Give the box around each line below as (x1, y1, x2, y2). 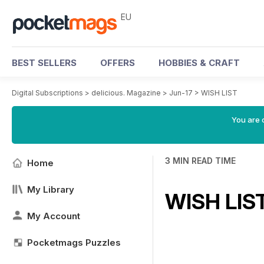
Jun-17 (169, 88, 193, 97)
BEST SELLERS (12, 57, 77, 68)
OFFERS (100, 57, 135, 68)
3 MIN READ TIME (165, 156, 236, 166)
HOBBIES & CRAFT (159, 57, 240, 68)
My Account (27, 210, 80, 222)
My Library (27, 184, 74, 195)
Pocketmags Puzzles (27, 237, 121, 248)
